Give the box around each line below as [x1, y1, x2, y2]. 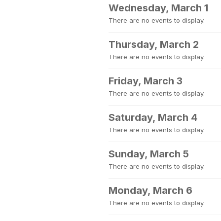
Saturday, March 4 [109, 111, 197, 123]
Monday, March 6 [109, 184, 192, 196]
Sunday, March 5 [109, 148, 189, 160]
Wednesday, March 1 [109, 2, 208, 14]
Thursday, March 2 [109, 38, 199, 50]
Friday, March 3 [109, 75, 183, 87]
